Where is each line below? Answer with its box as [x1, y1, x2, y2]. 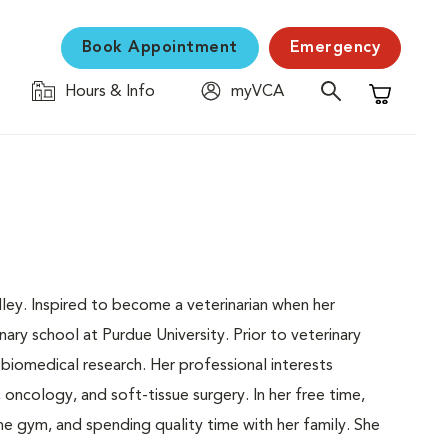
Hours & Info [65, 84, 155, 100]
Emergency [289, 40, 380, 56]
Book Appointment [81, 40, 238, 56]
